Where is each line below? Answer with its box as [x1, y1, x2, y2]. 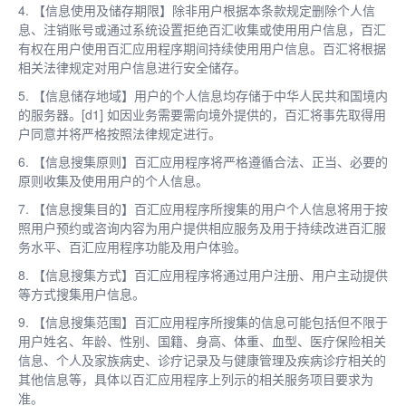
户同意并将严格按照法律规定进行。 [18, 123, 221, 142]
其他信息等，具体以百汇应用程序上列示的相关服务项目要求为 [18, 369, 373, 388]
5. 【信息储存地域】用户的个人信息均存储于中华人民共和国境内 [18, 85, 388, 104]
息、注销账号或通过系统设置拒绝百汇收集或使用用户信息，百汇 [18, 19, 386, 38]
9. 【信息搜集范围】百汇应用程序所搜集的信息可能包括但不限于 [18, 312, 388, 331]
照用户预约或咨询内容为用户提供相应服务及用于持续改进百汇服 [18, 217, 386, 237]
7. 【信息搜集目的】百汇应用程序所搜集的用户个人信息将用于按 [18, 198, 388, 217]
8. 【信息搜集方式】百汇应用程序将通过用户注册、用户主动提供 [18, 265, 388, 284]
